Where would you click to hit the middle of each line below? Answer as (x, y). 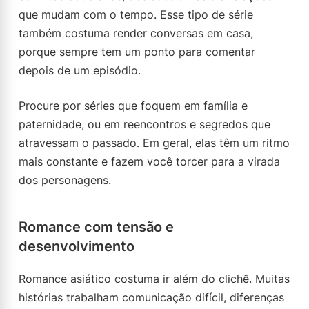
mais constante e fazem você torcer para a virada (149, 161)
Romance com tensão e (96, 227)
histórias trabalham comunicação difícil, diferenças (151, 297)
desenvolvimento (77, 246)
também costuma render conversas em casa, (136, 33)
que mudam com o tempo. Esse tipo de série (136, 14)
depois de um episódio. (80, 70)
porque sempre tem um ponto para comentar (137, 52)
